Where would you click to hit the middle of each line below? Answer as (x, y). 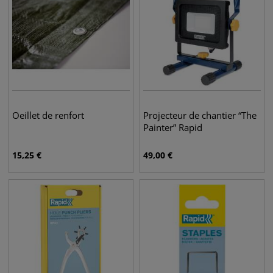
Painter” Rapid (173, 127)
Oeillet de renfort (48, 115)
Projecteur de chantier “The (200, 115)
